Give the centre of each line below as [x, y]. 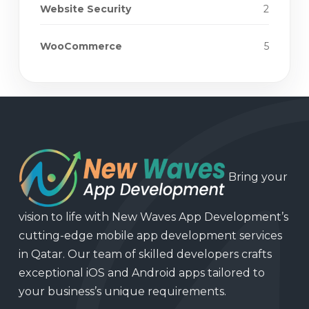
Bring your [257, 177]
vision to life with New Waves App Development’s [153, 217]
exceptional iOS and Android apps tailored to [142, 273]
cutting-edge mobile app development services [150, 236]
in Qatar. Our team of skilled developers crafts [145, 255]
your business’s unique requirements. [122, 292]
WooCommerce [81, 47]
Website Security [86, 9]
